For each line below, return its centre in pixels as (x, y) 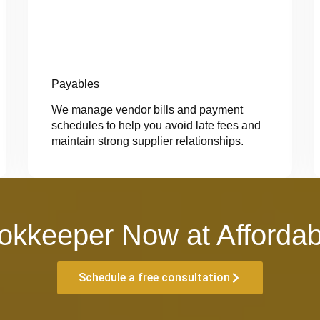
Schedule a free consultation (154, 278)
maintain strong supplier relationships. (147, 141)
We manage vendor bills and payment (147, 110)
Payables (75, 84)
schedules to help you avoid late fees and (156, 126)
